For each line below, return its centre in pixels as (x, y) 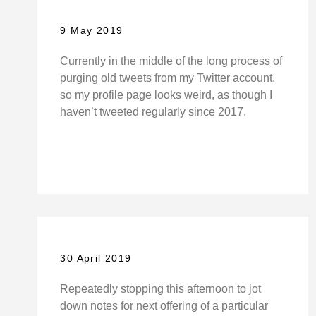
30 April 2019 (96, 258)
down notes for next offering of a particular (164, 305)
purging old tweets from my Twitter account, (168, 78)
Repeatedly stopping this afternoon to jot (161, 288)
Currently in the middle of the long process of (171, 61)
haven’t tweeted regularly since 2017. (153, 112)
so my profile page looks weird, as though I (166, 95)
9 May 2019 (92, 31)
